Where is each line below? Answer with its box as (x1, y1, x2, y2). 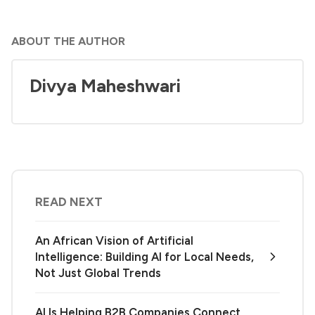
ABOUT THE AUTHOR (11, 34, 125, 49)
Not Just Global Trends (35, 265, 161, 280)
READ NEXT (35, 194, 103, 209)
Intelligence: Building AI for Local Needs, (35, 249, 254, 264)
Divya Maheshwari (30, 75, 181, 97)
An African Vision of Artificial (35, 233, 193, 247)
